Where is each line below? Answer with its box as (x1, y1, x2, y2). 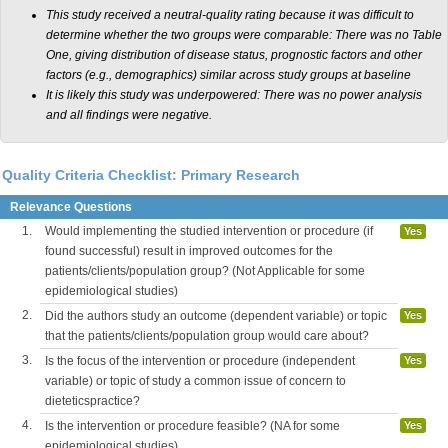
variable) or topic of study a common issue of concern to (45, 374, 346, 388)
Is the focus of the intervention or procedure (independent (45, 354, 355, 368)
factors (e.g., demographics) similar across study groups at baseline (46, 68, 411, 82)
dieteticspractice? (45, 394, 140, 408)
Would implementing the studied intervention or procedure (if (45, 224, 373, 238)
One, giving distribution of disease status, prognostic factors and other (46, 48, 422, 62)
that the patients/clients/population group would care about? (45, 329, 369, 343)
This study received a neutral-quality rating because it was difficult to (46, 8, 414, 22)
